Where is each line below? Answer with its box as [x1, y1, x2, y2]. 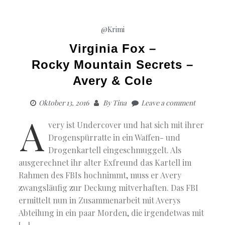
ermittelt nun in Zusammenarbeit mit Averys [19, 195, 181, 206]
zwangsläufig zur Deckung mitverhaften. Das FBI [19, 182, 199, 193]
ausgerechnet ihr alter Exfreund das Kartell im [19, 157, 192, 168]
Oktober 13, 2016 [38, 98, 89, 108]
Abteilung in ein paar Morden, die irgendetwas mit [19, 207, 204, 218]
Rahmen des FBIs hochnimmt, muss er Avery [19, 170, 182, 181]
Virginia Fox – [69, 42, 156, 56]
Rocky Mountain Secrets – [32, 58, 193, 72]
